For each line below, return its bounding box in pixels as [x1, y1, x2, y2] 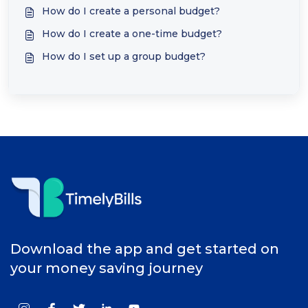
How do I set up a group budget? [42, 50, 206, 63]
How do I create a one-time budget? [42, 27, 222, 40]
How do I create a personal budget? [42, 5, 220, 17]
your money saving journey [10, 260, 203, 277]
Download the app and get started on [10, 241, 279, 258]
